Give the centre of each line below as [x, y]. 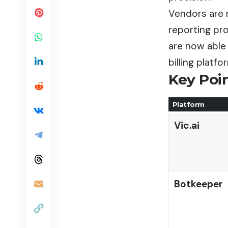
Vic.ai [187, 126]
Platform [188, 105]
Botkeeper [198, 184]
